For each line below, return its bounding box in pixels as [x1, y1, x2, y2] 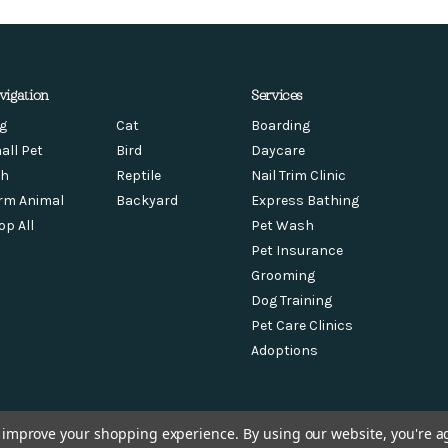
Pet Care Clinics [250, 316, 353, 334]
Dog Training [250, 291, 332, 309]
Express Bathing [250, 191, 359, 209]
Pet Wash [250, 216, 314, 234]
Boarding [250, 116, 310, 134]
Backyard [116, 191, 179, 209]
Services [250, 85, 304, 103]
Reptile [116, 166, 162, 184]
